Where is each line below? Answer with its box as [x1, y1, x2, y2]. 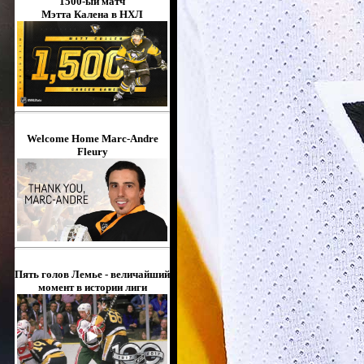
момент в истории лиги [37, 280, 147, 293]
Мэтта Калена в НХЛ [41, 8, 143, 21]
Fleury [76, 145, 108, 158]
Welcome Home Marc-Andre [26, 132, 158, 145]
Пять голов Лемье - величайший [15, 267, 170, 280]
